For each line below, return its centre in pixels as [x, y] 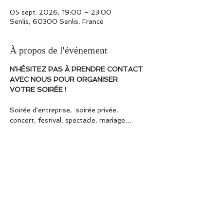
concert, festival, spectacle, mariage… [71, 120]
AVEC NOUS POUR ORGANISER [65, 79]
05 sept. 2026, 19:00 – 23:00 [61, 12]
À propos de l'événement [59, 50]
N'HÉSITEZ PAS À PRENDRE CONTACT [77, 69]
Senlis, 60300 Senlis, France [57, 21]
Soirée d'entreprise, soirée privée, [65, 110]
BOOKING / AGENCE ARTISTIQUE [67, 151]
